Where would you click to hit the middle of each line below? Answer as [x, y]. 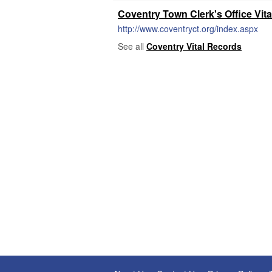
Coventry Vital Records [194, 46]
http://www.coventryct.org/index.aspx [188, 29]
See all [132, 46]
